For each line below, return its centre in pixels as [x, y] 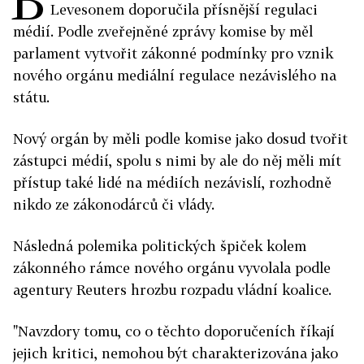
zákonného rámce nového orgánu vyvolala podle [172, 268]
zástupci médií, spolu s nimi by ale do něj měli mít [177, 161]
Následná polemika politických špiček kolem [160, 246]
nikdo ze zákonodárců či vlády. [114, 205]
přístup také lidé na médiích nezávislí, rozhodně [172, 183]
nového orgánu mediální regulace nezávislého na [175, 76]
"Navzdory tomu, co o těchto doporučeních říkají [174, 331]
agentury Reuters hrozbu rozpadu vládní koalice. [172, 290]
